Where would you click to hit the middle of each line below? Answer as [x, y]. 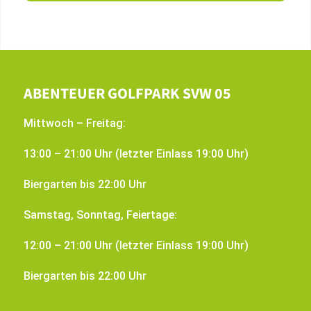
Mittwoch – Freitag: [74, 123]
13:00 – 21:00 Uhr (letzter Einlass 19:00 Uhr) [136, 154]
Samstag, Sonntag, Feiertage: [100, 215]
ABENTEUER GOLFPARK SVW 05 [127, 93]
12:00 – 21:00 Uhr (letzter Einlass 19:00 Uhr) [136, 245]
